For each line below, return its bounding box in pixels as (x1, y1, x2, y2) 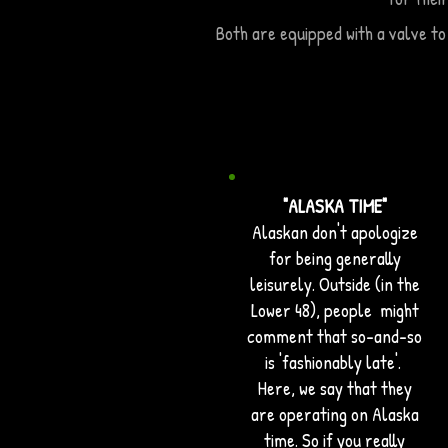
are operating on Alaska (250, 401, 419, 427)
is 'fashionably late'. (264, 349, 405, 375)
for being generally (268, 245, 401, 271)
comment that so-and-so (247, 323, 422, 349)
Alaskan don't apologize (251, 219, 418, 245)
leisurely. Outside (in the (249, 271, 420, 297)
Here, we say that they (257, 375, 412, 401)
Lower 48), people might (250, 297, 419, 323)
